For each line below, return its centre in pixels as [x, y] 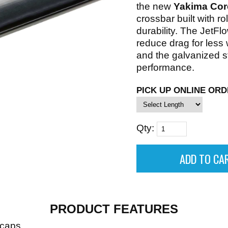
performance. [165, 67]
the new [155, 6]
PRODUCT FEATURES [114, 209]
